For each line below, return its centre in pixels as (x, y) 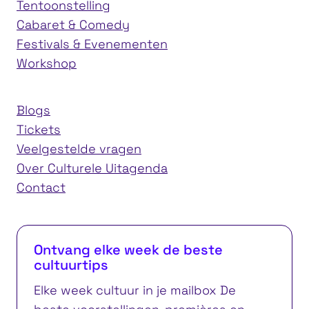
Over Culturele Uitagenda (92, 168)
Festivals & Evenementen (92, 44)
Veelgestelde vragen (79, 149)
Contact (41, 188)
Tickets (39, 130)
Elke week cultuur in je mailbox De (135, 290)
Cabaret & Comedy (73, 25)
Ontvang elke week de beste (128, 250)
